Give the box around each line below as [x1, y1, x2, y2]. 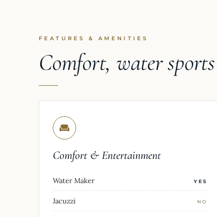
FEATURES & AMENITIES [39, 35, 149, 42]
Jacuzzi [53, 196, 76, 205]
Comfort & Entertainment [53, 148, 161, 162]
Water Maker [53, 175, 94, 185]
